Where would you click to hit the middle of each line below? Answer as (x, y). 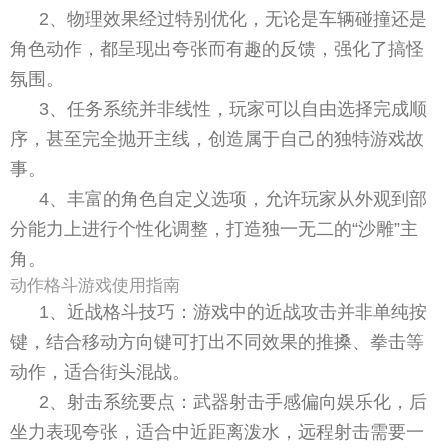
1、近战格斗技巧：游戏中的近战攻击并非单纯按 (233, 311)
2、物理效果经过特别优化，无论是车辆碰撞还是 (233, 18)
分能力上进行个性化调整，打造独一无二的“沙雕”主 (214, 228)
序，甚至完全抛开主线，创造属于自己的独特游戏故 (217, 138)
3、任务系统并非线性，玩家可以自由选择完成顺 (233, 108)
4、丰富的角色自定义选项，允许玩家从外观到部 (233, 198)
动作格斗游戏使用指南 (95, 285)
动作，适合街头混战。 (100, 371)
